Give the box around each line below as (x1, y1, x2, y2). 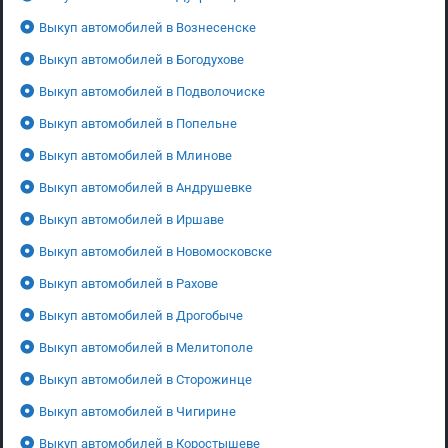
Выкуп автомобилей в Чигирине (39, 403, 236, 419)
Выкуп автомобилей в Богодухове (39, 51, 244, 67)
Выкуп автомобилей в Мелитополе (39, 339, 253, 355)
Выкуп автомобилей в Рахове (39, 275, 218, 291)
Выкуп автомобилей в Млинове (39, 147, 232, 163)
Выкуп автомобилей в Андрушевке (39, 179, 252, 195)
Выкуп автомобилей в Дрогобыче (39, 307, 243, 323)
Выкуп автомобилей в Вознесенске (39, 19, 256, 35)
